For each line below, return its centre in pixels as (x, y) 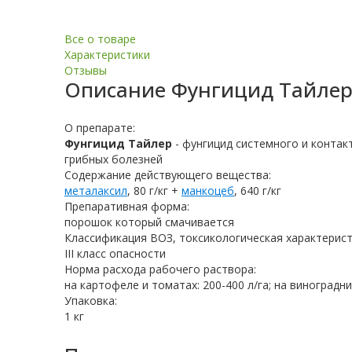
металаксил (96, 191)
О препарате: (100, 128)
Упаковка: (91, 301)
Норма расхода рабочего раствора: (160, 269)
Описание (118, 90)
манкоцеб (208, 191)
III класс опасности (115, 254)
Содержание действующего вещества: (168, 175)
